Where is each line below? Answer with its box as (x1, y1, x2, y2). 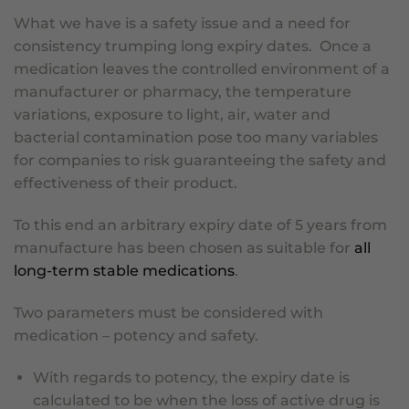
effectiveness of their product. (14, 174, 245, 193)
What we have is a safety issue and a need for (14, 15, 351, 33)
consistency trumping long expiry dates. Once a (14, 37, 372, 56)
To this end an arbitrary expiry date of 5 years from (14, 216, 387, 235)
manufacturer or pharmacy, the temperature (14, 83, 351, 101)
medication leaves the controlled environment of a (14, 60, 390, 79)
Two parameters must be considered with (14, 304, 323, 322)
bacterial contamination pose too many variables (14, 129, 378, 147)
